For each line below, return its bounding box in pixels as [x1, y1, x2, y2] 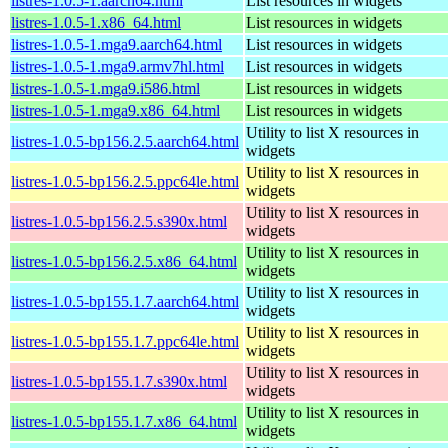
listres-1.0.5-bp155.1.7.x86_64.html [11, 412, 237, 430]
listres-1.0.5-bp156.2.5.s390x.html [11, 212, 227, 230]
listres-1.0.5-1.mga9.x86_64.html [11, 101, 220, 119]
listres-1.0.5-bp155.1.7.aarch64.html [11, 292, 239, 310]
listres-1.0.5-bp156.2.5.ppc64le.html [11, 172, 239, 190]
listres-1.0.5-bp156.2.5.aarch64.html [11, 132, 239, 150]
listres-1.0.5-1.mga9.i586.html [11, 79, 200, 97]
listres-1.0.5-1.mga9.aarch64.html [11, 35, 222, 53]
